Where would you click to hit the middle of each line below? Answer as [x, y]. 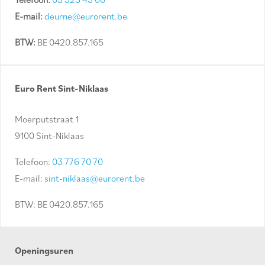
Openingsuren [44, 251]
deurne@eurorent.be [86, 16]
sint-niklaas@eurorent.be [95, 178]
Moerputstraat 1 [47, 119]
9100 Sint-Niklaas [49, 136]
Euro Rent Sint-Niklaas [62, 88]
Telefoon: [33, 162]
